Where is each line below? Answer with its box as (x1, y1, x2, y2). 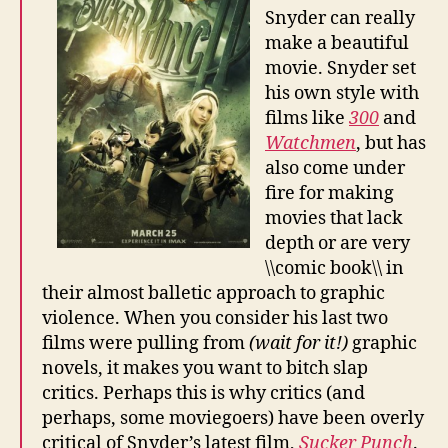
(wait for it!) (249, 332, 352, 356)
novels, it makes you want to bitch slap (42, 357, 368, 381)
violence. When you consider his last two (42, 307, 388, 331)
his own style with (265, 82, 419, 106)
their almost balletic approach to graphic (42, 282, 385, 306)
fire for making (265, 182, 394, 206)
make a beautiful (265, 32, 409, 56)
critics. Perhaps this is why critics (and (42, 382, 365, 406)
